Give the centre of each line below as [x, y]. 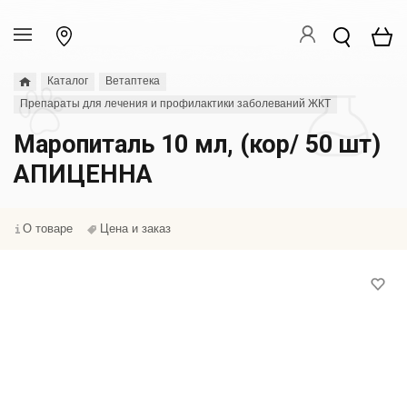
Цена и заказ [135, 228]
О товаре [48, 228]
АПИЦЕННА [83, 174]
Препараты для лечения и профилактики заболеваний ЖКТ [175, 104]
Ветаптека [133, 81]
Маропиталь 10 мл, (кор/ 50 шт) [197, 144]
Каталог [68, 81]
